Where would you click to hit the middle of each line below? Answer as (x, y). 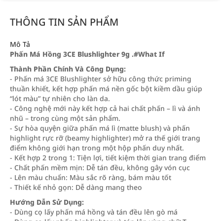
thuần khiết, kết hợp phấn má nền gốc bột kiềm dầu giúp (106, 89)
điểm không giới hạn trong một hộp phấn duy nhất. (97, 148)
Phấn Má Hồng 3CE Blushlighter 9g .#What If (87, 54)
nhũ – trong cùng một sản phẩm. (65, 118)
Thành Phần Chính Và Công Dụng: (68, 69)
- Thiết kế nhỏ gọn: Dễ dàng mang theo (76, 187)
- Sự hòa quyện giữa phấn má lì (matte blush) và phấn (100, 128)
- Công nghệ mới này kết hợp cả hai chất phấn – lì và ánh (105, 108)
